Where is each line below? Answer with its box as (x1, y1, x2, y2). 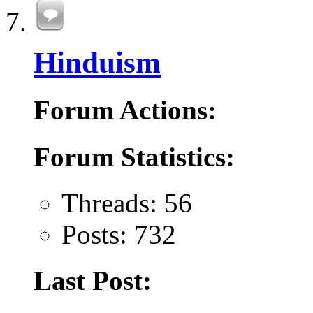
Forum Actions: (34, 95, 217, 126)
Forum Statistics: (34, 141, 235, 172)
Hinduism (34, 46, 161, 80)
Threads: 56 (61, 187, 192, 218)
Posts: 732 (61, 219, 176, 249)
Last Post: (34, 265, 152, 296)
